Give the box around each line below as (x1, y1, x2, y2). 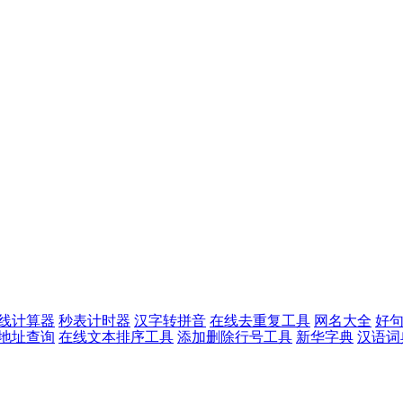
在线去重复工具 (210, 313, 310, 329)
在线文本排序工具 (58, 329, 174, 345)
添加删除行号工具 (177, 329, 292, 345)
